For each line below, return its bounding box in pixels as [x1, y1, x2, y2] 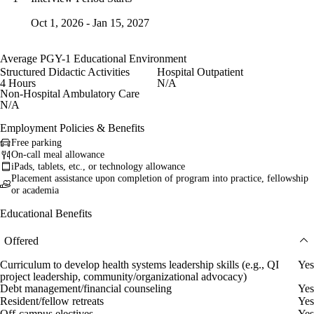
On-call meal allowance [11, 149, 104, 161]
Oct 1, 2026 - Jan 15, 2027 [31, 16, 149, 29]
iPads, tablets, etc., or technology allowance [11, 161, 185, 172]
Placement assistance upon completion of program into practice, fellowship [11, 173, 308, 184]
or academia [11, 185, 59, 196]
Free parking [11, 137, 62, 149]
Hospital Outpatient [157, 65, 243, 78]
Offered [4, 234, 39, 247]
